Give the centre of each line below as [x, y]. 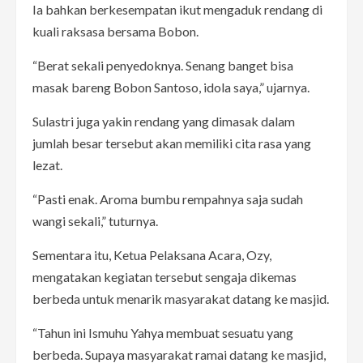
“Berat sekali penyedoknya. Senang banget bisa [163, 65]
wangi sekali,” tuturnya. [95, 220]
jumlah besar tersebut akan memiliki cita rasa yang [172, 143]
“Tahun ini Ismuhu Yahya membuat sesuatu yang [163, 332]
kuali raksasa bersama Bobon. [115, 31]
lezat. [47, 164]
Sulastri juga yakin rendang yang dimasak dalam [164, 121]
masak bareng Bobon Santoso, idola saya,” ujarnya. [171, 87]
